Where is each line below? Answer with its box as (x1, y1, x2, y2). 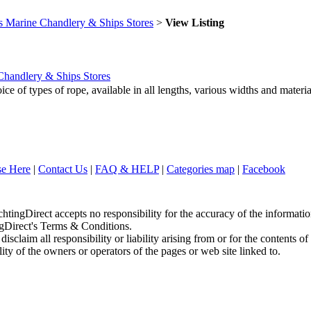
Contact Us (38, 163, 87, 175)
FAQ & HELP (95, 163, 159, 175)
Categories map (167, 163, 235, 175)
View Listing (165, 17, 224, 28)
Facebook (242, 163, 285, 175)
